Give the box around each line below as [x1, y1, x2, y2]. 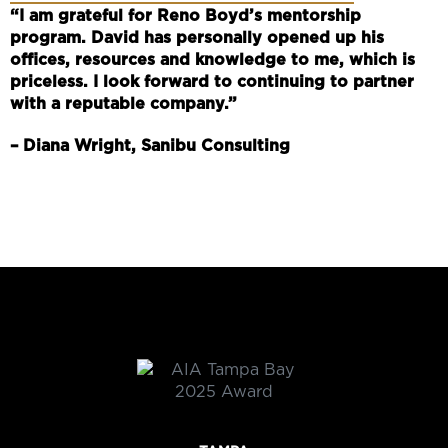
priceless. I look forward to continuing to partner [10, 74, 414, 90]
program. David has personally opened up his [10, 30, 384, 46]
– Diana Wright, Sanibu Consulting [10, 138, 290, 154]
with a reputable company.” [10, 96, 237, 112]
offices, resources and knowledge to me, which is [10, 52, 415, 68]
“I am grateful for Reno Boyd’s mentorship [10, 8, 361, 24]
